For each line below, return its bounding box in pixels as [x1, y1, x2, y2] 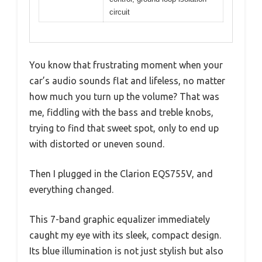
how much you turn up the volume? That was [29, 91, 219, 102]
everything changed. [29, 184, 113, 195]
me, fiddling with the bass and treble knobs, [29, 107, 213, 118]
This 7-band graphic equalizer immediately [29, 214, 210, 225]
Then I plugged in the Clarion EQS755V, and [29, 168, 213, 180]
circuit [109, 7, 130, 16]
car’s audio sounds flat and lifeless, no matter [29, 75, 225, 87]
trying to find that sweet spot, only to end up [29, 123, 219, 134]
